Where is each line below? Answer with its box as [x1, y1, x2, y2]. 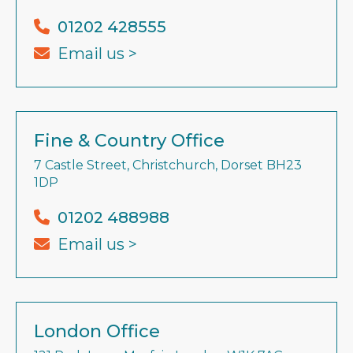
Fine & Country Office [34, 130, 225, 151]
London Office [34, 321, 160, 342]
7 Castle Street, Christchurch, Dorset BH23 [34, 158, 302, 173]
